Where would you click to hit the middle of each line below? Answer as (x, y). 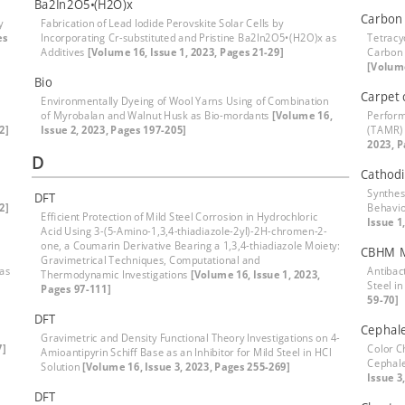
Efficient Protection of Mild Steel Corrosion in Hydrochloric (179, 217)
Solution (62, 367)
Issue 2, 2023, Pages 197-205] (113, 130)
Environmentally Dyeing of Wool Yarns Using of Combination (185, 101)
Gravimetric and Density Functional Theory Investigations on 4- (191, 338)
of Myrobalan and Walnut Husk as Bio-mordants (156, 115)
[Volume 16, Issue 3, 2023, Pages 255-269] (186, 367)
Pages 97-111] (76, 289)
